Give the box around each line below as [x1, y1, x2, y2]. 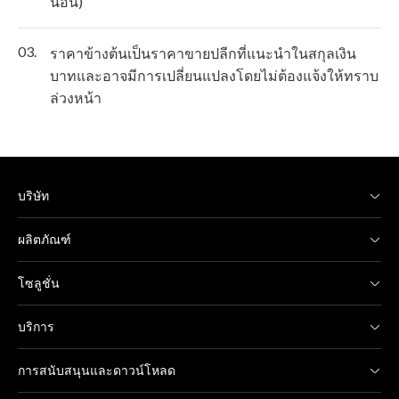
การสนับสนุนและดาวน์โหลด [18, 362, 175, 380]
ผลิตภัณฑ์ [18, 231, 71, 249]
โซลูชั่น [18, 274, 60, 293]
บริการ [18, 318, 54, 337]
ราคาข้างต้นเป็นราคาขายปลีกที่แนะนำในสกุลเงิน [50, 45, 356, 62]
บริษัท [18, 187, 49, 206]
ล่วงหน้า [50, 89, 102, 107]
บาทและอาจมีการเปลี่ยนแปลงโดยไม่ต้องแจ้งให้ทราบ [50, 67, 379, 85]
